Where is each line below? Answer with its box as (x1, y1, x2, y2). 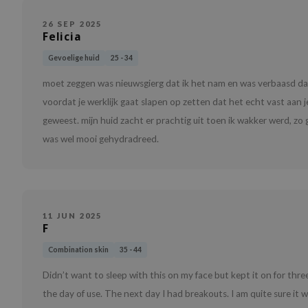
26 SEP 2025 (43, 19, 102, 29)
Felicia (43, 30, 81, 45)
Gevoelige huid (48, 54, 100, 63)
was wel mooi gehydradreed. (43, 133, 159, 145)
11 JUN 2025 (43, 211, 102, 221)
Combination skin (48, 245, 109, 254)
